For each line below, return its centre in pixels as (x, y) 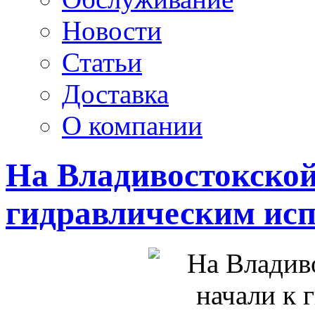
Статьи (102, 62)
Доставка (115, 94)
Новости (112, 31)
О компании (132, 126)
